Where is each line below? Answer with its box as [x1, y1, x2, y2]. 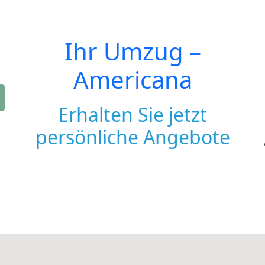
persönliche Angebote [35, 124, 230, 150]
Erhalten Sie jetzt [58, 102, 207, 127]
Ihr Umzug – [64, 35, 201, 67]
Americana [73, 63, 192, 96]
